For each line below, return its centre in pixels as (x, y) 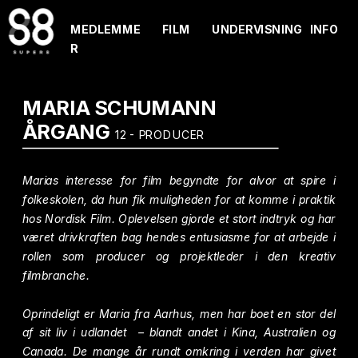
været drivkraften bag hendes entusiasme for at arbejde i (179, 237)
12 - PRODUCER (160, 134)
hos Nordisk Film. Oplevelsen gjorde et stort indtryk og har (179, 218)
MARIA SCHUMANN (119, 108)
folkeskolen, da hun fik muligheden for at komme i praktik (179, 199)
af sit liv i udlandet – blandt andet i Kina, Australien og (179, 332)
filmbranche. (56, 275)
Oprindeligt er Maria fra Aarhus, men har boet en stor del (179, 313)
